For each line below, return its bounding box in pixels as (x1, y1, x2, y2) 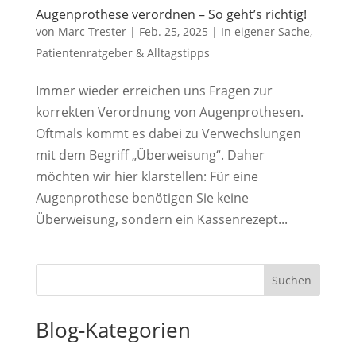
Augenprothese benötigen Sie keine (35, 189, 249, 207)
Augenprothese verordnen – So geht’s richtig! (35, 6, 307, 24)
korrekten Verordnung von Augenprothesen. (35, 103, 304, 122)
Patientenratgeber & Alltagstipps (35, 45, 210, 61)
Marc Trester (57, 24, 126, 40)
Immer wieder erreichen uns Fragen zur (35, 82, 273, 100)
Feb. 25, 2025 (138, 24, 208, 40)
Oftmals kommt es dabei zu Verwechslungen (35, 125, 301, 143)
